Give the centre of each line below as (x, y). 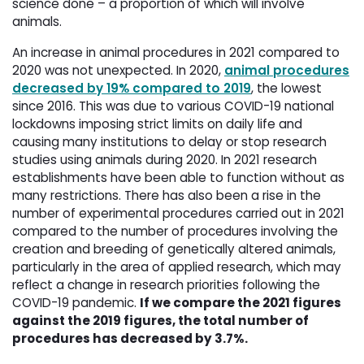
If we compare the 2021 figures (240, 303)
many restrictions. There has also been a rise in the (167, 196)
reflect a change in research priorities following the (166, 285)
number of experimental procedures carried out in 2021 (178, 214)
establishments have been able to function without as (178, 178)
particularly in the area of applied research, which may (177, 267)
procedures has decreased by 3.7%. (130, 339)
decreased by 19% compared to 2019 (132, 89)
